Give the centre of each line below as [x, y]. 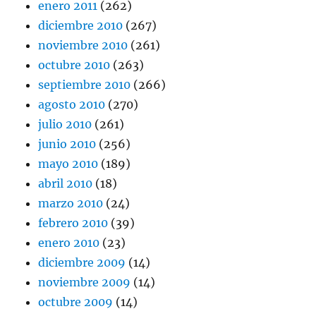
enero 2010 [69, 243]
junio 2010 [67, 144]
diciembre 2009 [82, 263]
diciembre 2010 [81, 26]
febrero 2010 [73, 223]
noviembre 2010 [83, 45]
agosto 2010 [72, 105]
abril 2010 [66, 184]
